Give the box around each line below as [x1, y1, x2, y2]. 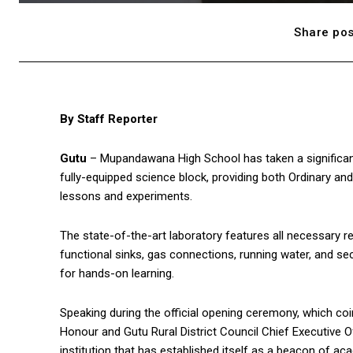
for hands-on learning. [60, 266, 174, 281]
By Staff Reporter [60, 112, 158, 127]
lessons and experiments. [60, 189, 192, 204]
